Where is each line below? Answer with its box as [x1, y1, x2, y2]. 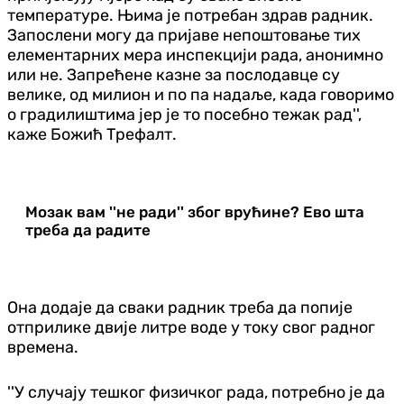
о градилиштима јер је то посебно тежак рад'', [7, 104, 362, 124]
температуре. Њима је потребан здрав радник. [7, 5, 373, 25]
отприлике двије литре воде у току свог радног [7, 317, 375, 337]
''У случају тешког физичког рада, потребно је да [7, 381, 385, 402]
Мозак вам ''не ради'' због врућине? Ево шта [25, 202, 364, 221]
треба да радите [25, 220, 151, 239]
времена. [7, 336, 78, 357]
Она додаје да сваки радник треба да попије [7, 297, 353, 317]
